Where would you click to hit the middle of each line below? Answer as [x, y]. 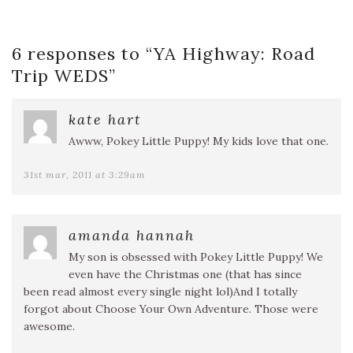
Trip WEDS [60, 76]
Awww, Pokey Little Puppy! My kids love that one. [199, 141]
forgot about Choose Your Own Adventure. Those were [171, 309]
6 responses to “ [83, 54]
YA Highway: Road [234, 54]
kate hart [105, 120]
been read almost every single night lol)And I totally [160, 292]
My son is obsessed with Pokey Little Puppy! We [196, 257]
